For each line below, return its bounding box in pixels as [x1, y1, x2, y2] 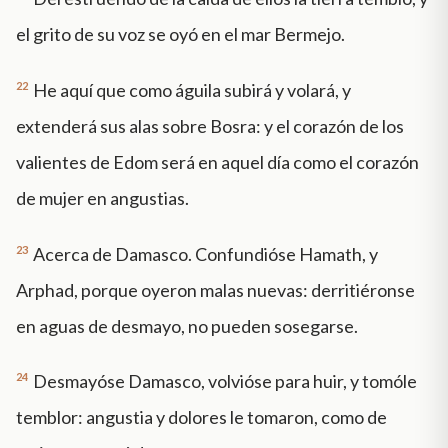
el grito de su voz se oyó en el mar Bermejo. [16, 22, 345, 45]
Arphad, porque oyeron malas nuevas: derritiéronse [16, 278, 415, 301]
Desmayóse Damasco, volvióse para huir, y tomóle [33, 370, 417, 393]
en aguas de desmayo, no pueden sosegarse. [16, 314, 358, 337]
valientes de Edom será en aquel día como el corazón [16, 150, 419, 173]
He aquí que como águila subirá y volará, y [33, 78, 351, 101]
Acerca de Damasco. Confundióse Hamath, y [33, 242, 378, 265]
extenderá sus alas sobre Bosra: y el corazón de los [16, 114, 404, 137]
